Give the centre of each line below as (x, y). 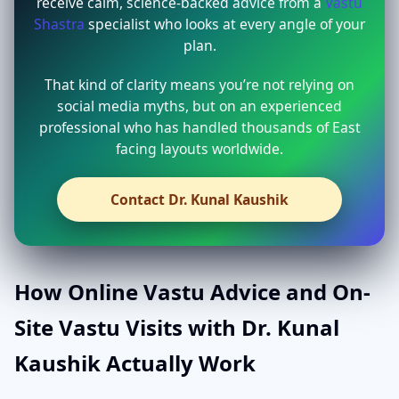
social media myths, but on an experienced (199, 106)
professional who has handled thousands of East (199, 128)
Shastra (59, 24)
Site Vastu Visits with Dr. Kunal (177, 327)
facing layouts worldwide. (199, 149)
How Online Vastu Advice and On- (192, 291)
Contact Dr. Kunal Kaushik (199, 200)
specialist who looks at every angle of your (225, 24)
